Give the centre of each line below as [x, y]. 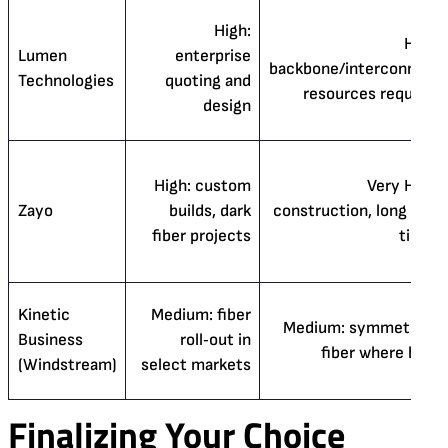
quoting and [207, 80]
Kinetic [43, 314]
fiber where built [380, 352]
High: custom [202, 185]
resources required [371, 93]
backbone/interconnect [354, 68]
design [226, 105]
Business [50, 339]
